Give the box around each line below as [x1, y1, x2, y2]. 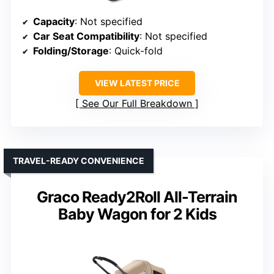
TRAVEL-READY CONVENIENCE [13, 155, 144, 166]
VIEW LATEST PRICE [94, 77, 180, 88]
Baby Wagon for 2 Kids [57, 204, 217, 223]
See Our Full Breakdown [82, 97, 192, 109]
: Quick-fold [109, 44, 163, 57]
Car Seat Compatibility [33, 29, 139, 42]
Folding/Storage [33, 44, 109, 57]
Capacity [33, 15, 75, 28]
